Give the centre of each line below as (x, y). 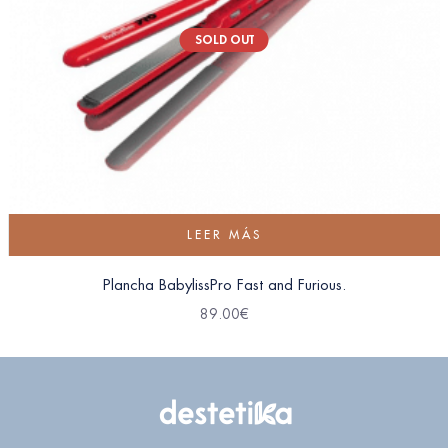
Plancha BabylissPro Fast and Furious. (224, 284)
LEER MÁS (224, 234)
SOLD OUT (224, 39)
